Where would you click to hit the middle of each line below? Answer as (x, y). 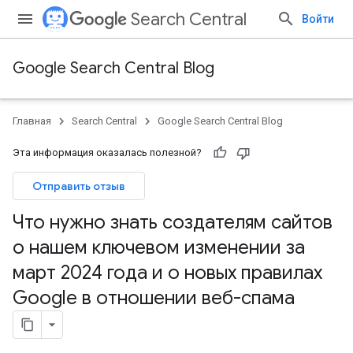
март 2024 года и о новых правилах (167, 273)
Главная (32, 121)
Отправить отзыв (79, 186)
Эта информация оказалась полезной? (107, 152)
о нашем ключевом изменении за (159, 247)
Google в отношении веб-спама (154, 298)
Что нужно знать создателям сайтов (173, 222)
